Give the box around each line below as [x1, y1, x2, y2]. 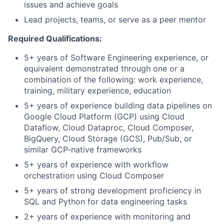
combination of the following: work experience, [24, 74, 203, 84]
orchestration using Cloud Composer [24, 170, 164, 180]
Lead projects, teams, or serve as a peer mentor [24, 14, 206, 24]
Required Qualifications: [8, 33, 102, 43]
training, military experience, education [24, 85, 171, 95]
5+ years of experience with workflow [24, 159, 168, 169]
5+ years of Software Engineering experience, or [24, 52, 208, 62]
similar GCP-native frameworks [24, 144, 141, 154]
